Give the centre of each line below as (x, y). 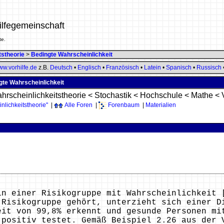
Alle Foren (78, 105)
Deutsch (61, 67)
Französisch (122, 67)
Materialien (161, 105)
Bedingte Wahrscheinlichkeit (72, 54)
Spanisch (179, 67)
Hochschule (161, 95)
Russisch (209, 67)
